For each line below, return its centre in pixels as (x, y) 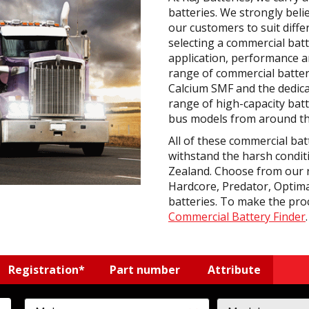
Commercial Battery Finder (237, 216)
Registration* (47, 269)
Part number (145, 269)
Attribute (234, 269)
